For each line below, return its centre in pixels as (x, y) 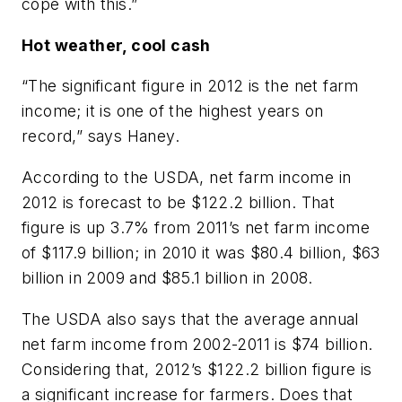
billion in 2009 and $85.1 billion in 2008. (167, 278)
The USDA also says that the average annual (190, 319)
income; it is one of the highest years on (173, 111)
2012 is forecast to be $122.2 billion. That (179, 203)
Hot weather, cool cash (116, 45)
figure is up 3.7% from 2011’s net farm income (196, 228)
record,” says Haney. (100, 136)
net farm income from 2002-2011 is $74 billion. (197, 344)
